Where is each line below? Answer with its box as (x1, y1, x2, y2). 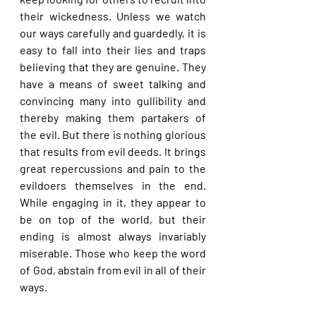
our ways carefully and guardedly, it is (20, 26, 206, 39)
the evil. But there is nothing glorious (20, 128, 206, 141)
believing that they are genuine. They (20, 60, 206, 73)
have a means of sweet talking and (20, 77, 206, 90)
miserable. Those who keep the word (20, 246, 206, 260)
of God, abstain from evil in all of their (20, 263, 206, 276)
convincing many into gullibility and (20, 94, 206, 107)
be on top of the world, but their (20, 212, 206, 226)
